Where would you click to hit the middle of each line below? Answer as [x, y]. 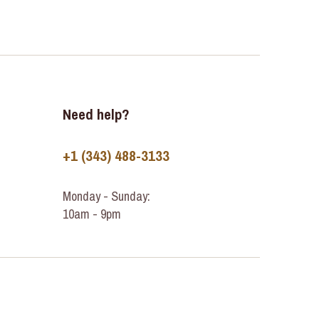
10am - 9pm [92, 214]
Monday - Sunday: [107, 196]
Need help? [96, 114]
